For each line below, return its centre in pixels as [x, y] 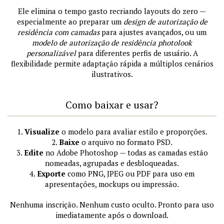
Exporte [51, 174]
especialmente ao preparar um [70, 22]
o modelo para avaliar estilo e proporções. [133, 132]
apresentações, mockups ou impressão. [112, 184]
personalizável [51, 53]
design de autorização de [165, 22]
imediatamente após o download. [112, 215]
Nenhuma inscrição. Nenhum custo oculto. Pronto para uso [112, 205]
